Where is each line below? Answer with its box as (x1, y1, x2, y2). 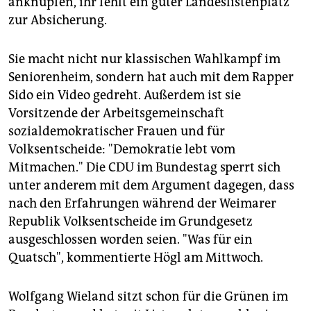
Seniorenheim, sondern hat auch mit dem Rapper (8, 69, 294, 85)
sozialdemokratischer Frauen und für (8, 124, 225, 140)
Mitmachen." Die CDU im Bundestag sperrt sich (8, 160, 280, 176)
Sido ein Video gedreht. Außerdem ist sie (8, 87, 241, 103)
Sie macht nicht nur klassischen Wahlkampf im (8, 51, 280, 67)
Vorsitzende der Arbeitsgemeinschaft (8, 106, 224, 121)
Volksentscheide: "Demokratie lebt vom (8, 142, 235, 158)
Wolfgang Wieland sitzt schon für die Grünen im (8, 289, 288, 305)
